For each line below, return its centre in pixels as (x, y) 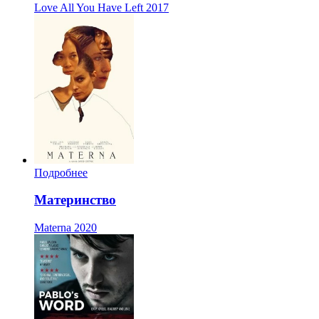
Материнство (75, 200)
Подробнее (61, 172)
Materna (53, 228)
